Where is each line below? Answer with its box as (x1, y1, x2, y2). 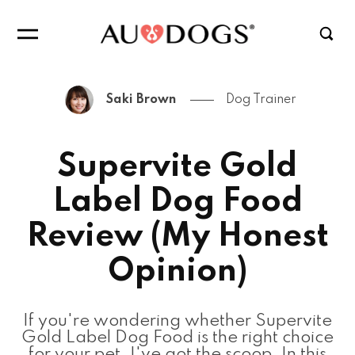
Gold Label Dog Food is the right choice (21, 329, 334, 347)
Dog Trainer (226, 93, 296, 106)
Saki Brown (106, 93, 176, 106)
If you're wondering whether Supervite (23, 312, 332, 330)
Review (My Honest (26, 220, 329, 254)
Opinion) (108, 255, 247, 289)
